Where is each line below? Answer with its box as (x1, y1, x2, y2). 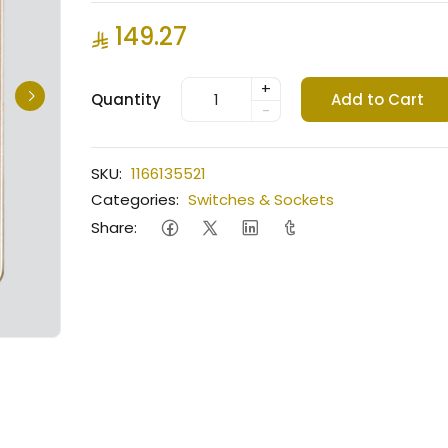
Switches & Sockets (188, 189, 335, 210)
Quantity (91, 88, 162, 110)
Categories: (91, 189, 180, 210)
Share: (91, 216, 138, 238)
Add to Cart (331, 88, 425, 110)
